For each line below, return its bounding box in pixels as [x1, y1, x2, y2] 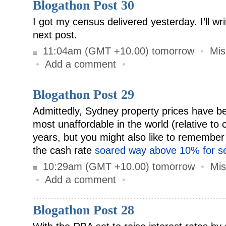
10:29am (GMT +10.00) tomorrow [37, 161, 198, 172]
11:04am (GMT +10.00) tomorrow [37, 45, 197, 56]
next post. [33, 29, 77, 40]
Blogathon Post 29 [33, 87, 134, 102]
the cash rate [33, 145, 95, 156]
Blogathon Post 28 [33, 203, 134, 217]
